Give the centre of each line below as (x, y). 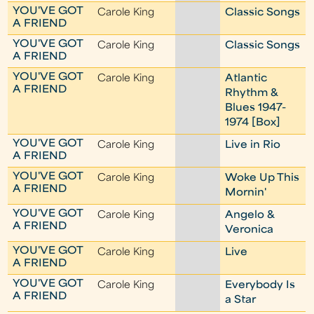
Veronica (250, 230)
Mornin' (246, 193)
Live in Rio (253, 145)
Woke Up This (262, 178)
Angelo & (250, 216)
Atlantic (246, 79)
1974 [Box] (253, 123)
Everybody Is (260, 286)
